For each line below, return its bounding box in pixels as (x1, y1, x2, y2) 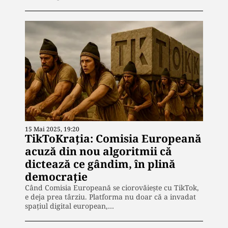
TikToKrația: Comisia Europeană (25, 131, 202, 146)
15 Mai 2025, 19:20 (25, 124, 79, 133)
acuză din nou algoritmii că (25, 144, 172, 158)
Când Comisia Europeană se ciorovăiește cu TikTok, (25, 182, 199, 192)
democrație (25, 169, 88, 184)
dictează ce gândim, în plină (25, 156, 176, 171)
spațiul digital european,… (25, 201, 114, 211)
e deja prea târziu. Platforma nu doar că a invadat (25, 191, 196, 202)
